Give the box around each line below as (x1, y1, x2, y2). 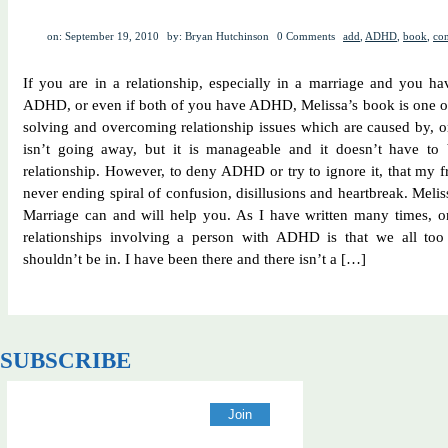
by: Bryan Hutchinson (167, 30, 269, 42)
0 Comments (277, 30, 335, 42)
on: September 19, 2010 (47, 30, 159, 42)
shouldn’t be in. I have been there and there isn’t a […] (23, 251, 366, 267)
